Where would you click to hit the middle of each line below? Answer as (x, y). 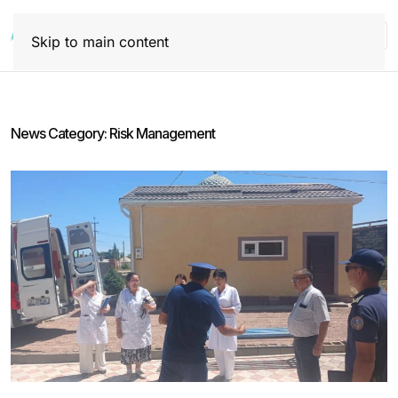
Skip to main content (100, 42)
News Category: (60, 133)
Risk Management (162, 133)
